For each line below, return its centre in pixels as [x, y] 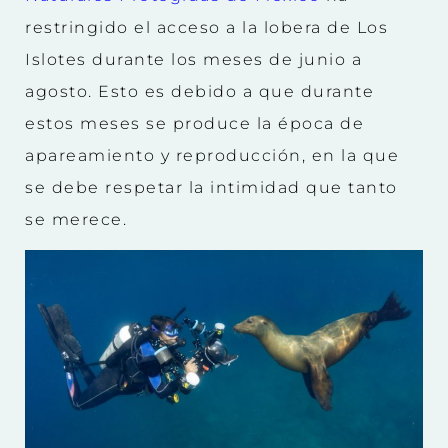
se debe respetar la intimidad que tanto [211, 187]
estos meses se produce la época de [194, 123]
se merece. [76, 219]
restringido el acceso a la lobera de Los [206, 27]
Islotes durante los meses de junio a [193, 59]
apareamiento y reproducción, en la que [212, 155]
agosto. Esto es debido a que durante [199, 91]
